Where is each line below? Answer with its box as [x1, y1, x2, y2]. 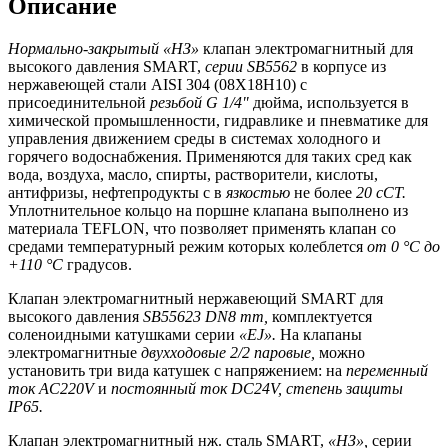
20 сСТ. [356, 184, 406, 202]
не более [290, 184, 356, 202]
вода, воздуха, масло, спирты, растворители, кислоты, [8, 166, 378, 184]
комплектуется [268, 308, 372, 326]
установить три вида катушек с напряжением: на [8, 362, 346, 380]
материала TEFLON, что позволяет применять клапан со [8, 220, 396, 238]
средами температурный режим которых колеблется [8, 238, 367, 256]
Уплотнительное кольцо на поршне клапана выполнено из [8, 202, 408, 220]
